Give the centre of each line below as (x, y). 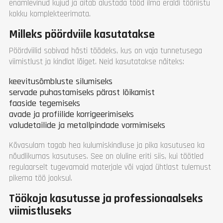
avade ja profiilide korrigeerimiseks (71, 114)
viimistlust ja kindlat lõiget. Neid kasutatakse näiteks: (97, 61)
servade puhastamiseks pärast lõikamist (82, 92)
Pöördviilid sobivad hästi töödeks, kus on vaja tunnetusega (106, 51)
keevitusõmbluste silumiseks (61, 81)
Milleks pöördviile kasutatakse (82, 34)
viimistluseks (40, 211)
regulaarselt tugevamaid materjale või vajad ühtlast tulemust (110, 167)
